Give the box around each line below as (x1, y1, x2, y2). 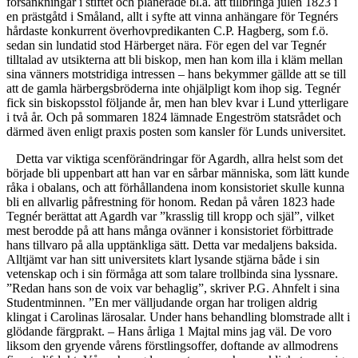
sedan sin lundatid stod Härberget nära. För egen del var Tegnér (6, 38, 326, 53)
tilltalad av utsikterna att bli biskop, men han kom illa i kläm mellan (6, 53, 343, 67)
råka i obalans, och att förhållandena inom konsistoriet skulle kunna (6, 181, 344, 195)
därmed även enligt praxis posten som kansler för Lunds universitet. (6, 125, 346, 139)
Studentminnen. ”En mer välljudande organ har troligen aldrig (6, 296, 317, 310)
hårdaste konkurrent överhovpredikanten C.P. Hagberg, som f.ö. (6, 24, 328, 38)
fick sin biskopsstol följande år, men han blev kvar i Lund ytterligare (6, 96, 348, 110)
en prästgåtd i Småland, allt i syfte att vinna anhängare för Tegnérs (6, 10, 338, 24)
